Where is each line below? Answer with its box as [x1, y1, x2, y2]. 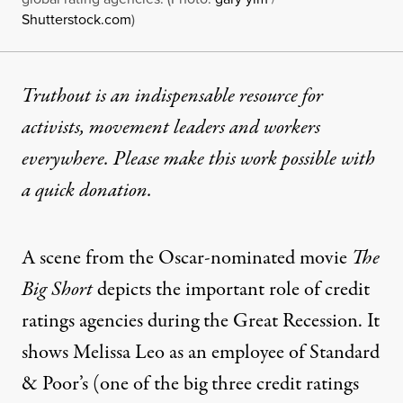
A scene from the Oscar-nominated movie [22, 243, 352, 273]
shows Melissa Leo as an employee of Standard [22, 337, 380, 367]
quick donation [35, 175, 148, 205]
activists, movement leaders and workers [22, 112, 320, 142]
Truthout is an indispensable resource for [22, 81, 323, 111]
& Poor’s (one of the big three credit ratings [22, 369, 359, 399]
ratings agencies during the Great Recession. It [22, 306, 380, 336]
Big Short [22, 274, 93, 304]
